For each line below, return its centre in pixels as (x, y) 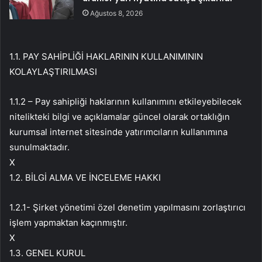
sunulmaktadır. (39, 147)
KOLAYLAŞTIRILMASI (53, 72)
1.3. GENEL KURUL (47, 253)
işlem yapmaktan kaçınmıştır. (68, 223)
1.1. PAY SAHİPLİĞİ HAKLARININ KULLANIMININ (106, 57)
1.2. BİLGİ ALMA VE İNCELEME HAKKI (85, 178)
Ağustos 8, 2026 (117, 13)
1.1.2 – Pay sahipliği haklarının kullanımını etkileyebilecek (125, 102)
